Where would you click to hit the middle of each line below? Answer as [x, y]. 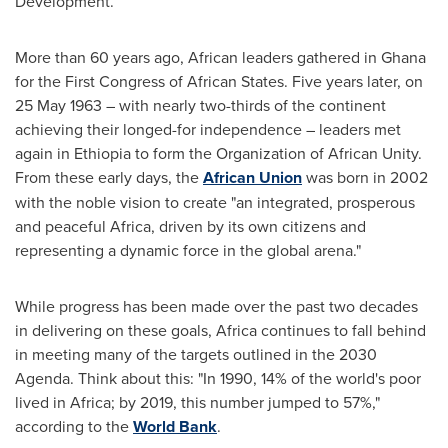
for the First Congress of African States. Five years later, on [219, 81]
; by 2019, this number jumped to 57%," [245, 402]
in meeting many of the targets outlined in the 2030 [196, 354]
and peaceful [62, 226]
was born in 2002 [365, 177]
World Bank [175, 427]
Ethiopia [102, 153]
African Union [252, 178]
